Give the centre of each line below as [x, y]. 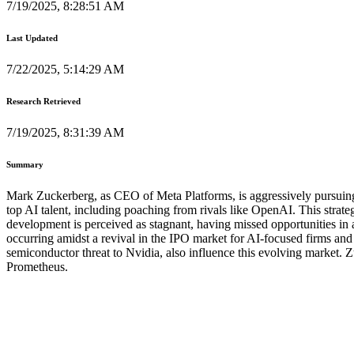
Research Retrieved [43, 101]
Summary [25, 164]
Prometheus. [37, 266]
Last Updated [32, 38]
